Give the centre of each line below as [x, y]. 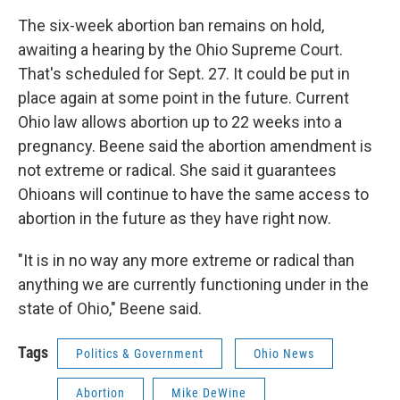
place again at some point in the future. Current [183, 98]
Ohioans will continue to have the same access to [193, 194]
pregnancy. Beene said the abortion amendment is [195, 146]
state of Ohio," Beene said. [110, 308]
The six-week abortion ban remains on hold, [171, 25]
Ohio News [284, 354]
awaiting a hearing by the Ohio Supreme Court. [180, 50]
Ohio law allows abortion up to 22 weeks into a [180, 122]
